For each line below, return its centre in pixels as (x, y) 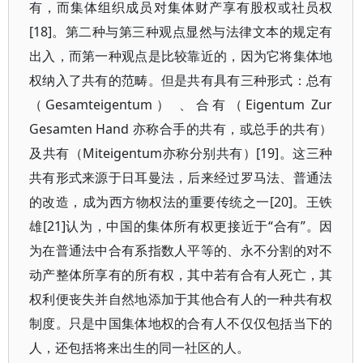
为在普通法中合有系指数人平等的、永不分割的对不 (181, 250)
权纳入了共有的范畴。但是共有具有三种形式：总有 (181, 80)
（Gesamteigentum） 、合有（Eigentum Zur (181, 105)
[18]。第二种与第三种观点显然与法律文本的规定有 (181, 32)
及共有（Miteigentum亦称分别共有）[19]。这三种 (181, 153)
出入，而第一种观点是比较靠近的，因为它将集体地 (181, 56)
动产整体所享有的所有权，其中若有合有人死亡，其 (181, 275)
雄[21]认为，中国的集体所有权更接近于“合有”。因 (181, 226)
